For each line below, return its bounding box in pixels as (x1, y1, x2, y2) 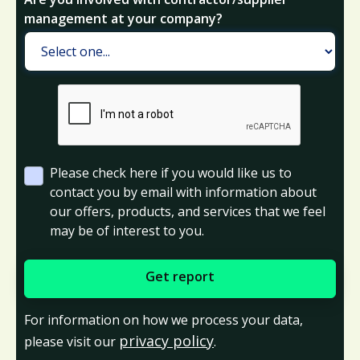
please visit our (24, 332, 119, 350)
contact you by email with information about (50, 182, 317, 201)
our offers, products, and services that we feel (50, 202, 325, 220)
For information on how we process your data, (24, 310, 303, 329)
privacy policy (119, 330, 214, 350)
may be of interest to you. (50, 221, 204, 239)
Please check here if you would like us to (50, 163, 292, 182)
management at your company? (24, 9, 223, 27)
